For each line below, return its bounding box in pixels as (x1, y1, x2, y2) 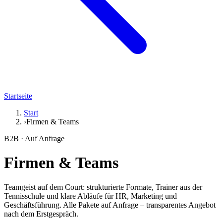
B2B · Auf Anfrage (4, 134, 64, 143)
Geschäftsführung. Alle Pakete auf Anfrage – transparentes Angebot (4, 200, 216, 209)
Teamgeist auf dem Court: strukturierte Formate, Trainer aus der (4, 182, 202, 191)
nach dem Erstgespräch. (4, 209, 78, 218)
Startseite (4, 92, 32, 100)
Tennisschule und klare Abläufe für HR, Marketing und (4, 191, 177, 200)
